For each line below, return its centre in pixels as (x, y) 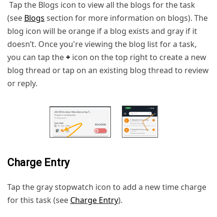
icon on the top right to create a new (138, 57)
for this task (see (39, 200)
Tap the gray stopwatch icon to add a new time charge (107, 187)
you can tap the (37, 57)
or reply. (22, 84)
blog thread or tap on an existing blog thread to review (108, 70)
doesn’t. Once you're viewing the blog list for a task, (102, 44)
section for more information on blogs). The (126, 18)
